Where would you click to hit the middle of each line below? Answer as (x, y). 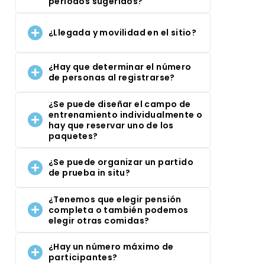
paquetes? (73, 136)
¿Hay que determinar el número (120, 67)
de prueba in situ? (90, 173)
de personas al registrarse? (112, 78)
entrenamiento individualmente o (126, 114)
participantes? (83, 258)
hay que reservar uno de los (111, 125)
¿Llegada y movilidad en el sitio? (123, 33)
